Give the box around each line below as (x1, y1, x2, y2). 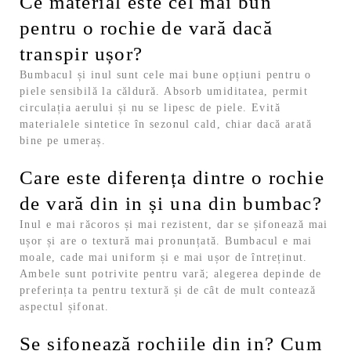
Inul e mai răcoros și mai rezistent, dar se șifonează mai (20, 219, 328, 231)
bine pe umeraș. (20, 135, 107, 147)
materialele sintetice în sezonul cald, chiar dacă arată (20, 118, 312, 131)
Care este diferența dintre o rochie (20, 167, 324, 189)
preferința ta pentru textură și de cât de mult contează (20, 284, 316, 297)
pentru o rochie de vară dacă (20, 17, 273, 39)
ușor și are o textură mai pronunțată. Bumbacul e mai (20, 235, 313, 248)
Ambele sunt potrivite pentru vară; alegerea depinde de (20, 268, 322, 280)
